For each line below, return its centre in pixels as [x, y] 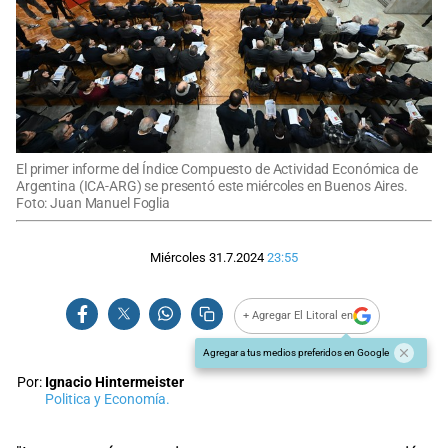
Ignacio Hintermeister [114, 382]
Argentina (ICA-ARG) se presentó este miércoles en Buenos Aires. [212, 186]
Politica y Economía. [107, 399]
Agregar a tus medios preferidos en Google [296, 352]
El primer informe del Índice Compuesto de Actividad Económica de [217, 169]
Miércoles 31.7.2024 [207, 258]
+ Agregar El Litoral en [298, 316]
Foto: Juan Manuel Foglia [93, 203]
